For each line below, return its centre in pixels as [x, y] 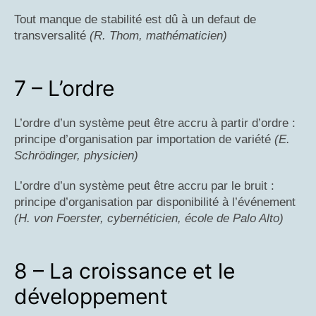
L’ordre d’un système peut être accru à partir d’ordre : [155, 123]
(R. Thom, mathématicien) [158, 35]
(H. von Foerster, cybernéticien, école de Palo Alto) [149, 218]
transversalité [52, 35]
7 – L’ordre [64, 88]
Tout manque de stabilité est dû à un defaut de [135, 19]
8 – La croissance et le [124, 271]
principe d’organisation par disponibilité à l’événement [155, 202]
